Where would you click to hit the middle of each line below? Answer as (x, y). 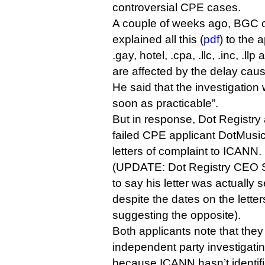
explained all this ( (158, 39)
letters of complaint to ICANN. (187, 151)
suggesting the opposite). (177, 215)
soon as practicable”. (165, 103)
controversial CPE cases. (177, 7)
